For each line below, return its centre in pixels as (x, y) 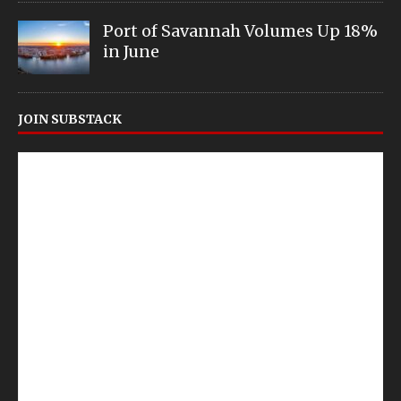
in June (131, 52)
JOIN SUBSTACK (70, 119)
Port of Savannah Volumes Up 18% (240, 31)
